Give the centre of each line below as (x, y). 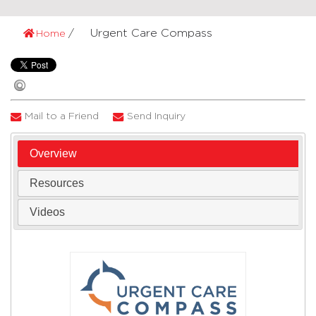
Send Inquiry (156, 116)
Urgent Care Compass (151, 34)
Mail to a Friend (62, 116)
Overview (54, 153)
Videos (48, 212)
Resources (57, 183)
